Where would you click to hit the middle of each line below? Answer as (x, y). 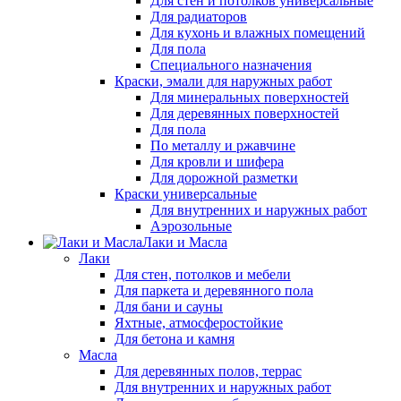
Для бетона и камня (175, 339)
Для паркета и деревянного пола (214, 291)
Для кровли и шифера (217, 162)
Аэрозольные (191, 226)
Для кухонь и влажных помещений (258, 33)
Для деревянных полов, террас (208, 371)
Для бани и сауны (169, 307)
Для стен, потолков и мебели (203, 275)
